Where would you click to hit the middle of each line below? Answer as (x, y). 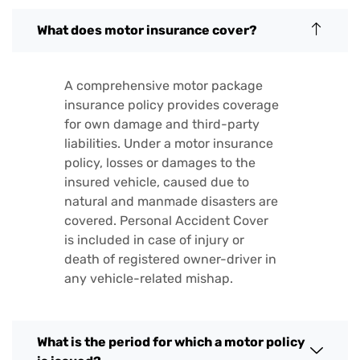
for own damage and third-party (162, 124)
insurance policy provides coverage (172, 104)
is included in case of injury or (154, 239)
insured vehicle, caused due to (157, 182)
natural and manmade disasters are (171, 201)
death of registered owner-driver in (170, 259)
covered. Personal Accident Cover (166, 220)
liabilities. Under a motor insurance (169, 143)
